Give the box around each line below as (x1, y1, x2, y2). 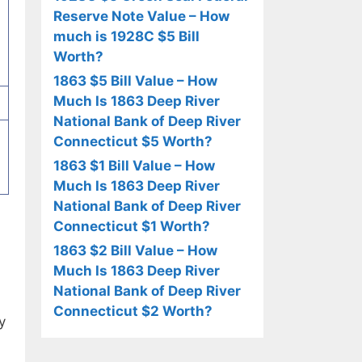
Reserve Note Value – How (53, 8, 229, 24)
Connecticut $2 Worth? (53, 303, 213, 319)
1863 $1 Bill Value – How (53, 158, 215, 174)
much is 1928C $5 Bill (53, 28, 200, 44)
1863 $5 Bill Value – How (53, 73, 217, 89)
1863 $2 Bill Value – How (53, 242, 217, 259)
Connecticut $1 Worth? (53, 218, 210, 234)
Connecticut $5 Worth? (53, 133, 213, 149)
